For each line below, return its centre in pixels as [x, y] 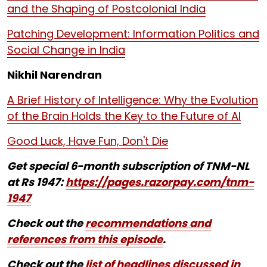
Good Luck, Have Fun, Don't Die [88, 141]
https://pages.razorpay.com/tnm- [160, 182]
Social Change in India [66, 50]
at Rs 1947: [36, 182]
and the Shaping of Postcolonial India [106, 9]
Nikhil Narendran [55, 75]
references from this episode [85, 239]
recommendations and [148, 223]
